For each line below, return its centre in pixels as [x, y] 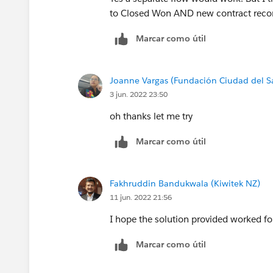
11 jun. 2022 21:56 [141, 197]
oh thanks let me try [151, 116]
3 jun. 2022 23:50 [139, 94]
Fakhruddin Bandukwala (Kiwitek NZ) [185, 184]
